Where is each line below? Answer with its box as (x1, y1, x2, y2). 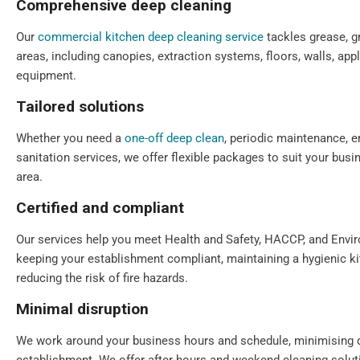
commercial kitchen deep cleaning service (38, 30, 264, 44)
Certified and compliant (16, 198, 184, 217)
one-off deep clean (125, 131, 224, 145)
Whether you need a (16, 131, 125, 145)
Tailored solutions (16, 97, 144, 116)
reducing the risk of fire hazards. (16, 271, 188, 285)
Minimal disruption (16, 300, 149, 318)
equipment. (16, 68, 76, 83)
